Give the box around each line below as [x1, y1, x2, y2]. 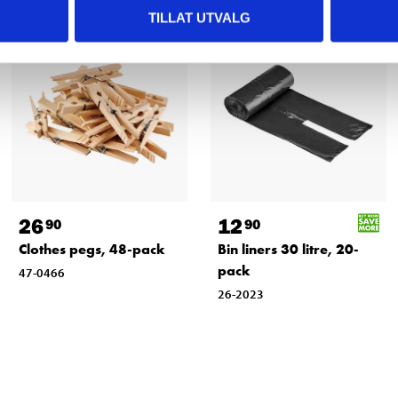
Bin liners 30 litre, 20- [217, 240, 359, 259]
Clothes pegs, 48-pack [18, 240, 165, 259]
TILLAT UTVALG [147, 10, 251, 26]
